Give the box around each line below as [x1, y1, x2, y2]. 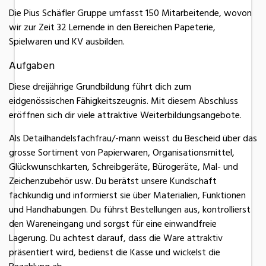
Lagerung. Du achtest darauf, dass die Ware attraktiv [9, 230, 223, 246]
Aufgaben [9, 56, 55, 74]
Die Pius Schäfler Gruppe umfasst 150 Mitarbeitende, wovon [9, 5, 252, 21]
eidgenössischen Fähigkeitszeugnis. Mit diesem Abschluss [9, 93, 238, 109]
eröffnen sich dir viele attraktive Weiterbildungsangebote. [9, 107, 242, 123]
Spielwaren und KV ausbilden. [9, 33, 125, 49]
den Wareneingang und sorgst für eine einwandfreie [9, 216, 217, 232]
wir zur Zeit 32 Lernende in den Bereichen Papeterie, [9, 19, 216, 35]
